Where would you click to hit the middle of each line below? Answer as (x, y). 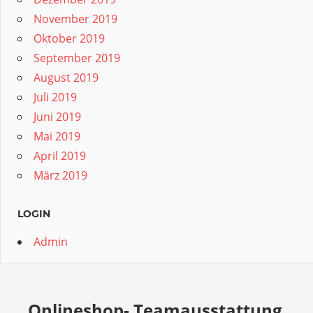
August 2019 (66, 77)
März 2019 (60, 175)
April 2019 (60, 155)
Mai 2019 (57, 136)
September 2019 (77, 58)
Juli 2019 (55, 97)
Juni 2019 (57, 116)
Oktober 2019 (69, 38)
